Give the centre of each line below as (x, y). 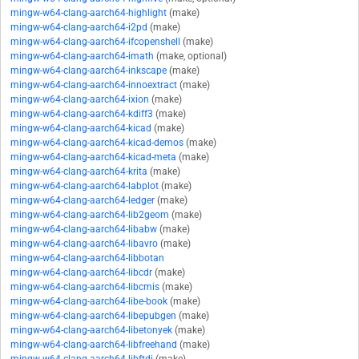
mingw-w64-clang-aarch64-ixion (80, 100)
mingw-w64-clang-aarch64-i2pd (79, 28)
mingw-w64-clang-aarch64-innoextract (94, 85)
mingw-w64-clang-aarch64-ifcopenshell (95, 42)
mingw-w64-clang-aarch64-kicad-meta (93, 157)
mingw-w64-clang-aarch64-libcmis (85, 287)
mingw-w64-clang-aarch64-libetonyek (91, 331)
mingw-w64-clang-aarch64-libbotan (87, 258)
